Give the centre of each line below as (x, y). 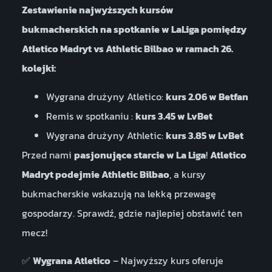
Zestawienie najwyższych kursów (97, 10)
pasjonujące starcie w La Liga (140, 155)
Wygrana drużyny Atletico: (106, 96)
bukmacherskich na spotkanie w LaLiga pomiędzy (134, 29)
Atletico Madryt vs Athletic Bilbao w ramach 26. (127, 49)
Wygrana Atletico (71, 261)
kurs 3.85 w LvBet (204, 135)
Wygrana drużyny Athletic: (106, 135)
